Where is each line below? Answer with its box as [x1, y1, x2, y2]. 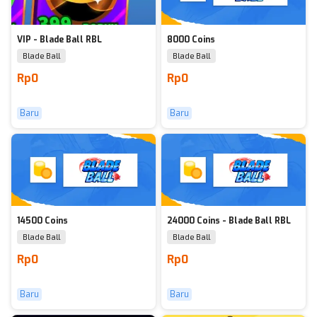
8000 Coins [167, 34, 215, 45]
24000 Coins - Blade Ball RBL [167, 215, 291, 226]
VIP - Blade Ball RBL [17, 34, 102, 45]
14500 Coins [17, 215, 68, 226]
